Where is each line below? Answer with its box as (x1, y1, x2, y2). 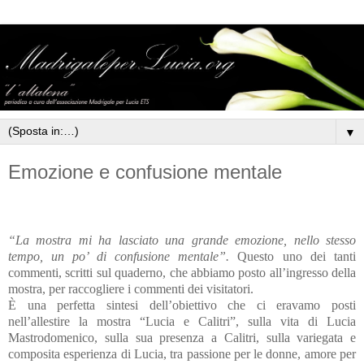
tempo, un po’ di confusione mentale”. (8, 249, 230, 263)
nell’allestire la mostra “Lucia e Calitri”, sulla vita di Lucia (8, 314, 356, 328)
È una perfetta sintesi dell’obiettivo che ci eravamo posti (8, 297, 356, 312)
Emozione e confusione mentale (8, 161, 282, 184)
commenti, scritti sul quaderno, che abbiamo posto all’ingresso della (8, 265, 356, 279)
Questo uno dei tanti (229, 249, 357, 263)
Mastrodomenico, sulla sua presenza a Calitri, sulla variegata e (8, 330, 356, 344)
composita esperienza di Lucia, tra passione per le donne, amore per (8, 346, 356, 361)
